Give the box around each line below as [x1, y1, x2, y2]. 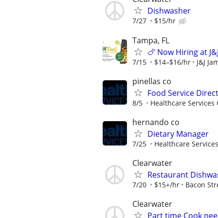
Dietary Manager [147, 128, 209, 139]
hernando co [132, 116, 180, 127]
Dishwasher [147, 5, 191, 17]
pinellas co [132, 75, 171, 87]
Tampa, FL [132, 35, 169, 46]
